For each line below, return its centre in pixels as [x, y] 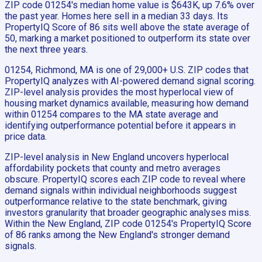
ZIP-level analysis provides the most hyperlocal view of [119, 92]
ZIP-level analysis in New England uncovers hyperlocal [117, 157]
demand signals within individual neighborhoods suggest [121, 191]
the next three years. [46, 50]
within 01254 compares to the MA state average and [111, 115]
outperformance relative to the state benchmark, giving [116, 202]
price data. [26, 137]
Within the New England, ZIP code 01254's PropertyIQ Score [128, 224]
